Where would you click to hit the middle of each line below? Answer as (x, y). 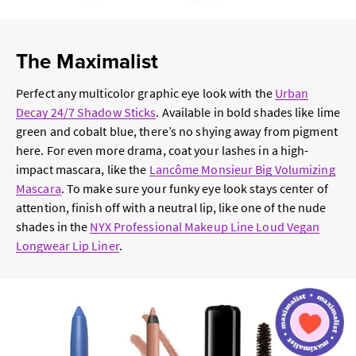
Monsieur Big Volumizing (267, 170)
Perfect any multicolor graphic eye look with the (145, 93)
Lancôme (174, 170)
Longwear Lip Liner (68, 246)
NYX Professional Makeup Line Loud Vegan (205, 227)
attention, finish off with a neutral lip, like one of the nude (171, 208)
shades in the (53, 227)
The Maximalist (87, 62)
